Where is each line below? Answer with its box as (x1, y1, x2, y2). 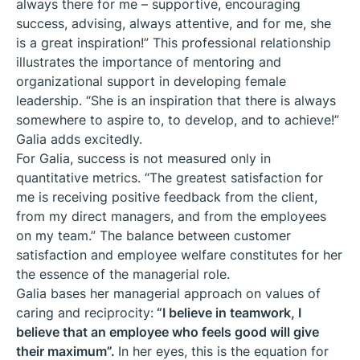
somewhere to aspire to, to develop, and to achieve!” (16, 111, 339, 128)
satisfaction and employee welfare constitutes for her (16, 246, 342, 263)
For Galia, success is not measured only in (16, 149, 271, 166)
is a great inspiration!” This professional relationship (16, 34, 331, 51)
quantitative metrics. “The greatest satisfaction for (16, 169, 323, 186)
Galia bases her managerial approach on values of (16, 284, 321, 301)
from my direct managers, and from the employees (16, 207, 326, 224)
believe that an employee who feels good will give (16, 323, 319, 340)
